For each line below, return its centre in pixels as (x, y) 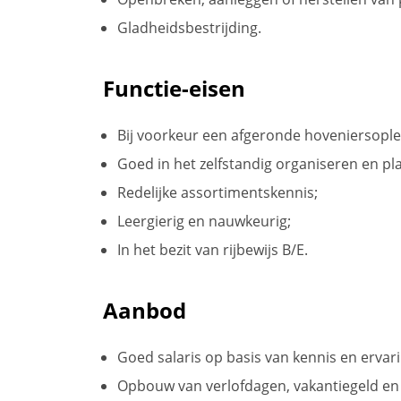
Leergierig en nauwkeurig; (204, 221)
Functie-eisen (174, 88)
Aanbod (145, 310)
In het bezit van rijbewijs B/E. (213, 249)
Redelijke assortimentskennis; (218, 192)
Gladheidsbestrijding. (189, 27)
